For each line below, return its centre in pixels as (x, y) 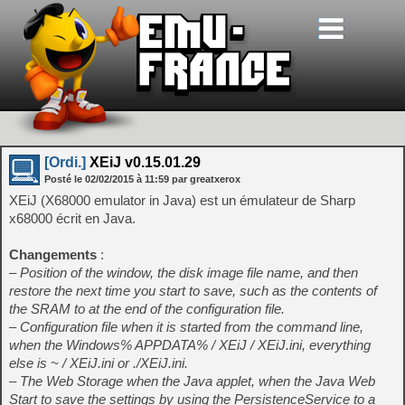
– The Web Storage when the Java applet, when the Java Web (192, 381)
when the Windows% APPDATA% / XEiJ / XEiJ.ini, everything (190, 345)
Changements (53, 254)
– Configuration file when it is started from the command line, (186, 327)
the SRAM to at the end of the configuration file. (147, 309)
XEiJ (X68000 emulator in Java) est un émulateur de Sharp (182, 200)
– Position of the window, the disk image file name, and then (184, 273)
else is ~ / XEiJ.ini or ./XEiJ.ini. (99, 363)
